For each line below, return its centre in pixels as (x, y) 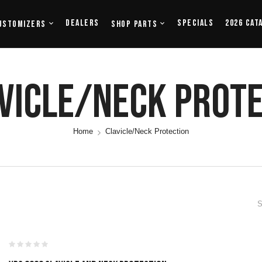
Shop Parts (134, 24)
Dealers (82, 23)
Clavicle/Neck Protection (147, 131)
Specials (195, 23)
